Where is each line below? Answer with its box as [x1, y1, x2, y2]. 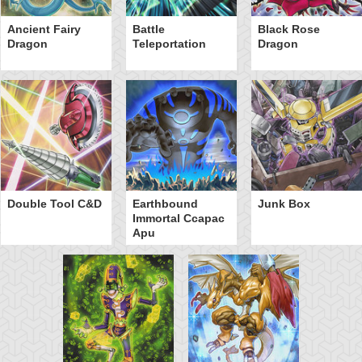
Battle [132, 22, 165, 36]
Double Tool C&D [6, 196, 102, 210]
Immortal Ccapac [132, 211, 225, 225]
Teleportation [132, 36, 206, 50]
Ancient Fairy [6, 22, 81, 36]
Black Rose [257, 22, 320, 36]
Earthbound [132, 196, 198, 210]
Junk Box [257, 196, 310, 210]
